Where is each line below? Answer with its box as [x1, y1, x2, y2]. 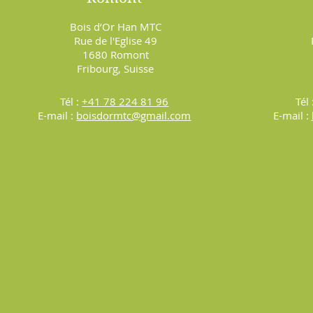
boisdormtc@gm [76, 108, 156, 122]
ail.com [156, 108, 191, 122]
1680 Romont [82, 47, 149, 61]
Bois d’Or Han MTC [69, 19, 161, 34]
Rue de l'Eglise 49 [73, 33, 157, 48]
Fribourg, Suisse [77, 61, 154, 75]
